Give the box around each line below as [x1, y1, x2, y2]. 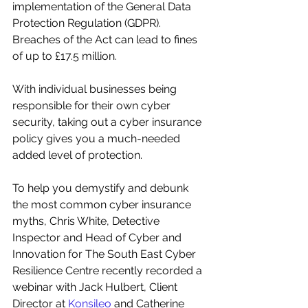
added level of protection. [12, 148, 142, 162]
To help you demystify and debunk [12, 181, 191, 195]
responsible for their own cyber [12, 98, 173, 112]
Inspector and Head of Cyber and [12, 230, 184, 244]
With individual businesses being [12, 82, 179, 96]
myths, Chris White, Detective [12, 214, 162, 228]
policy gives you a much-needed [12, 131, 183, 145]
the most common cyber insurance [12, 197, 194, 211]
